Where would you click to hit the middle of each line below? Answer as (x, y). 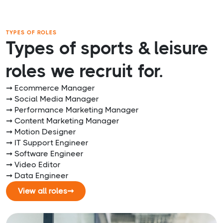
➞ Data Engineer (37, 176)
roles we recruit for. (84, 71)
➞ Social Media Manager (53, 99)
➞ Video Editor (33, 165)
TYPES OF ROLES (31, 33)
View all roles (43, 191)
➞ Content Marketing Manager (63, 121)
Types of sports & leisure (107, 49)
